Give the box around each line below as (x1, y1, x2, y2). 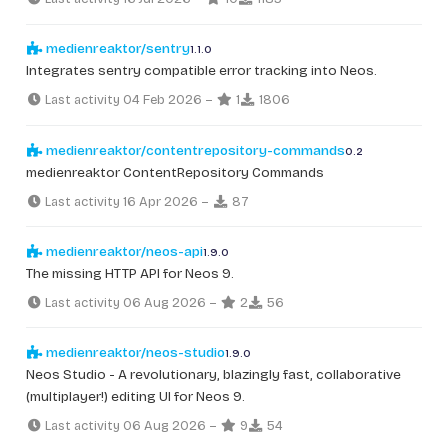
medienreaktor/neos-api (43, 242, 203, 260)
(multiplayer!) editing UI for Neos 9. (26, 387, 245, 405)
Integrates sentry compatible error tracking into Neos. (26, 62, 377, 80)
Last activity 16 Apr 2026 (42, 193, 199, 210)
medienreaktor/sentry (43, 40, 190, 58)
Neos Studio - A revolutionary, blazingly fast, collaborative (26, 365, 401, 383)
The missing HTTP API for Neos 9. (26, 264, 234, 282)
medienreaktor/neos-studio (43, 343, 225, 361)
